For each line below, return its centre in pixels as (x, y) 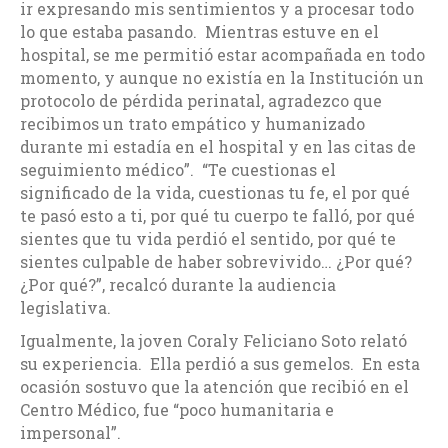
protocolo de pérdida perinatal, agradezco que (201, 100)
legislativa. (65, 307)
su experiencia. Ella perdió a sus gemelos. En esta (220, 363)
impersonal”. (70, 432)
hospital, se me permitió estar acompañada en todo (222, 54)
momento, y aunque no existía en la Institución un (222, 77)
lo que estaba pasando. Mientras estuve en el (199, 31)
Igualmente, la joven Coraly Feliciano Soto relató (213, 340)
